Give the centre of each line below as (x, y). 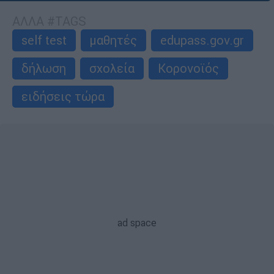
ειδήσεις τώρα (63, 96)
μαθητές (113, 40)
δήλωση (44, 68)
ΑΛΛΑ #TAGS (49, 21)
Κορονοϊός (188, 68)
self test (44, 40)
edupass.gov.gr (202, 40)
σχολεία (112, 68)
